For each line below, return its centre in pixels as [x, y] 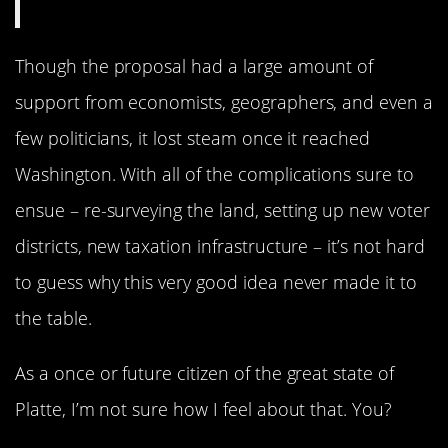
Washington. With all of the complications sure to [214, 174]
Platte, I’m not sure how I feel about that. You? [203, 408]
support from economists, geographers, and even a [224, 102]
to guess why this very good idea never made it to [216, 282]
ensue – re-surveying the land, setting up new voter [222, 210]
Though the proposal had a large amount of [194, 66]
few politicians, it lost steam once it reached [193, 138]
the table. [53, 318]
